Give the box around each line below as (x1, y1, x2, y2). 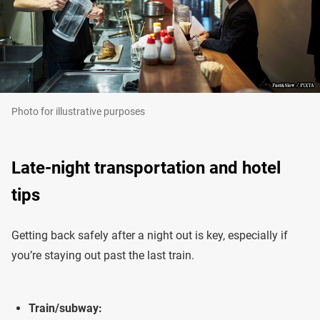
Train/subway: (29, 301, 102, 316)
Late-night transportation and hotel (11, 158, 281, 179)
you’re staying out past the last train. (11, 249, 194, 263)
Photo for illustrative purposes (11, 106, 145, 118)
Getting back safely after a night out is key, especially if (11, 229, 288, 243)
